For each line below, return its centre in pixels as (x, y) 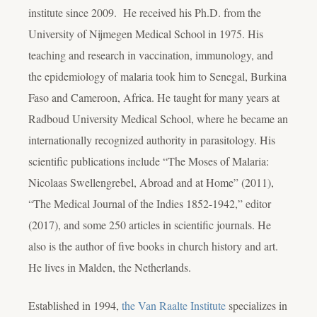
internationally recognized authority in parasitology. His (152, 139)
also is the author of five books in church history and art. (153, 246)
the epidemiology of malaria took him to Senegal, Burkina (157, 76)
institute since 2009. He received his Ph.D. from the (145, 12)
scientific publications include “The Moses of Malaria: (149, 161)
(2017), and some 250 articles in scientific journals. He (150, 224)
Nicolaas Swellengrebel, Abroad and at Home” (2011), (151, 182)
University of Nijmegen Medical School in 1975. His (146, 33)
